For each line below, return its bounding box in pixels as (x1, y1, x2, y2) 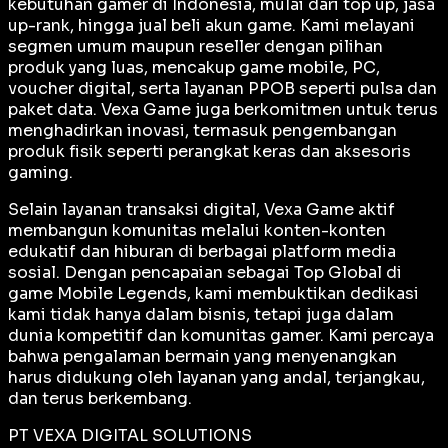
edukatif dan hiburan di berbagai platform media (8, 240, 396, 262)
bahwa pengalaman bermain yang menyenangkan (8, 345, 397, 367)
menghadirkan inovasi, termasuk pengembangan (8, 119, 397, 141)
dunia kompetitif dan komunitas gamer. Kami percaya (8, 324, 434, 346)
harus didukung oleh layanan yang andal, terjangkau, (8, 366, 425, 388)
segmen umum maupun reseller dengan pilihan (8, 35, 383, 57)
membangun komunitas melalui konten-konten (8, 219, 386, 241)
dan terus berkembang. (8, 387, 192, 409)
